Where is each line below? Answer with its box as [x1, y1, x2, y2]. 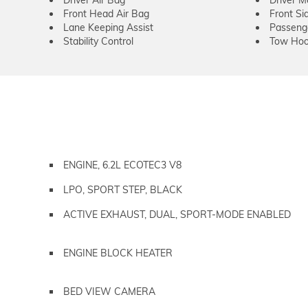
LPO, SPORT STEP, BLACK [63, 184, 182, 196]
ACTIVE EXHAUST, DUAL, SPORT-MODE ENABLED [63, 208, 291, 221]
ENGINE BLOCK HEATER [63, 247, 173, 259]
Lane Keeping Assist [63, 21, 153, 34]
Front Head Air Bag [63, 8, 149, 20]
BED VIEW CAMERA [63, 285, 155, 298]
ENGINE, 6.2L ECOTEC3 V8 [63, 159, 181, 171]
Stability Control [63, 35, 133, 47]
